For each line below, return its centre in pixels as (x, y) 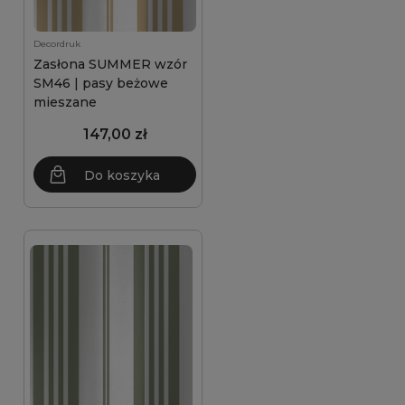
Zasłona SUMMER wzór (110, 64)
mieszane (65, 102)
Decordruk (57, 44)
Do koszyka (122, 175)
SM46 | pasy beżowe (101, 83)
